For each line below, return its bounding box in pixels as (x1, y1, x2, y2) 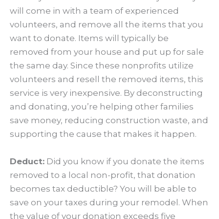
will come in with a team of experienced (10, 6, 179, 16)
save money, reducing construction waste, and (10, 115, 208, 126)
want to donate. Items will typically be (10, 33, 169, 44)
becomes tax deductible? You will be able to (10, 183, 197, 194)
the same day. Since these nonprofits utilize (10, 61, 194, 71)
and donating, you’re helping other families (10, 102, 194, 112)
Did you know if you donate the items (44, 156, 204, 166)
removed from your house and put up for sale (10, 47, 204, 57)
